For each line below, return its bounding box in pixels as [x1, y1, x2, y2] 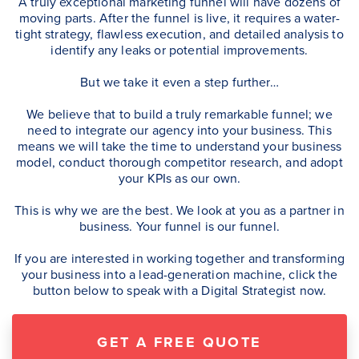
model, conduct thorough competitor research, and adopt [16, 153, 343, 171]
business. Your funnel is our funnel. [79, 217, 280, 236]
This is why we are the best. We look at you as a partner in [14, 201, 345, 220]
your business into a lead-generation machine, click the [22, 265, 337, 284]
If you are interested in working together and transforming [14, 249, 345, 268]
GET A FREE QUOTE [97, 332, 262, 353]
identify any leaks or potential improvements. [50, 41, 309, 59]
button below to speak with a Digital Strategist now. [32, 281, 327, 300]
